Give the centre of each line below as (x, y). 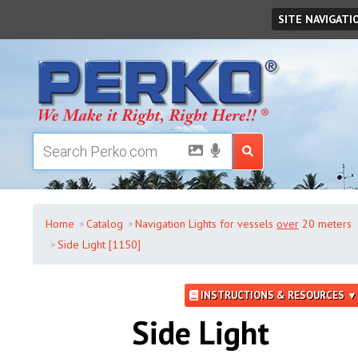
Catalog (104, 224)
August (91, 15)
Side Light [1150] (99, 245)
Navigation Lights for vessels (205, 224)
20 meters (325, 224)
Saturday (59, 15)
